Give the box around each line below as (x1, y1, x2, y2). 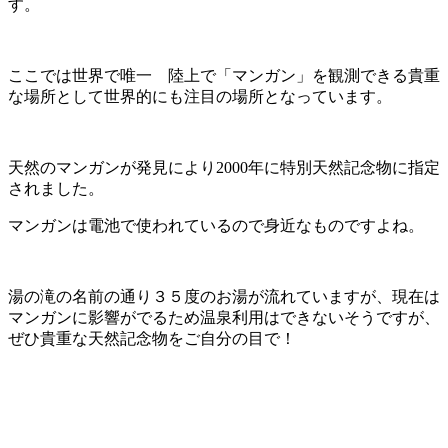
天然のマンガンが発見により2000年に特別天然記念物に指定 (8, 159, 440, 177)
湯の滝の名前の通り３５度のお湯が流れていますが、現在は (8, 288, 440, 306)
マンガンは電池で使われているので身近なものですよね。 (8, 217, 424, 235)
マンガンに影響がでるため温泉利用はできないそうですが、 (8, 309, 440, 327)
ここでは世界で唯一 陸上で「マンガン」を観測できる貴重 (8, 67, 440, 85)
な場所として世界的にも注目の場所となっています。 (8, 88, 392, 106)
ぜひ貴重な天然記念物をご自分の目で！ (8, 330, 296, 348)
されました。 (8, 180, 104, 198)
